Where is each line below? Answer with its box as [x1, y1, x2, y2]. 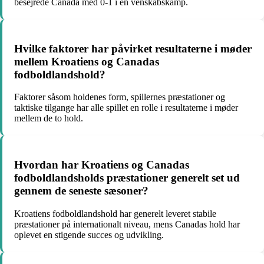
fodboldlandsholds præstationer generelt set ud [14, 171, 240, 184]
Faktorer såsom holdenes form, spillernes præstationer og [14, 92, 225, 103]
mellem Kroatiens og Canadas [14, 55, 159, 68]
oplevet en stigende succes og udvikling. [14, 229, 164, 240]
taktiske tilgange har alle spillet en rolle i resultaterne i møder [14, 103, 238, 113]
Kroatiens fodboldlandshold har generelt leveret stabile [14, 208, 216, 219]
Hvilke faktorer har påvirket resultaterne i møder [14, 42, 252, 55]
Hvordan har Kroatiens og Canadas [14, 159, 189, 171]
